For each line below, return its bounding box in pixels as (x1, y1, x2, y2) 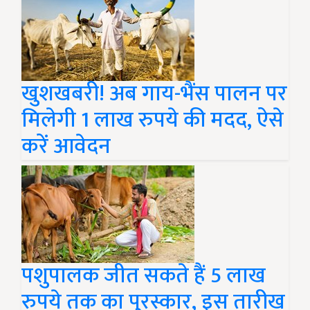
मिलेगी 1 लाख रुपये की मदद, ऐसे (21, 102, 284, 139)
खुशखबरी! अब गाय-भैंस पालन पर (21, 75, 287, 113)
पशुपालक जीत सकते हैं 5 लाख (21, 257, 266, 295)
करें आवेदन (21, 128, 111, 165)
